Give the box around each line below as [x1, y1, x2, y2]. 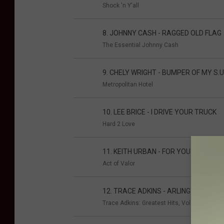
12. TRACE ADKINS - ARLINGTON [102, 187, 204, 195]
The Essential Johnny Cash [102, 41, 178, 49]
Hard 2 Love [102, 120, 135, 128]
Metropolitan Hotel [102, 81, 153, 88]
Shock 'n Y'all [102, 2, 139, 9]
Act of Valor [102, 160, 135, 167]
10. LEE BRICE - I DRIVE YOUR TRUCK [102, 108, 216, 116]
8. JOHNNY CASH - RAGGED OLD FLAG [102, 29, 221, 37]
